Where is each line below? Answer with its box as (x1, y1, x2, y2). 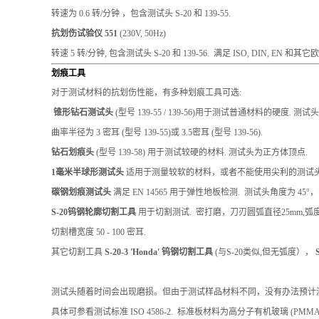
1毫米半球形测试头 (51, 167, 126, 177)
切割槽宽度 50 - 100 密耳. (51, 226, 146, 237)
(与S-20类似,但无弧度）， (213, 246, 315, 257)
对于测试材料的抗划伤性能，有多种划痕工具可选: (51, 87, 241, 98)
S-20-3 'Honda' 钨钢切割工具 (105, 246, 213, 257)
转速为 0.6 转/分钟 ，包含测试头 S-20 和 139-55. (51, 8, 231, 19)
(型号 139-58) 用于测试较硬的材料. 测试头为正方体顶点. (94, 147, 308, 157)
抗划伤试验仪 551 (51, 28, 117, 38)
